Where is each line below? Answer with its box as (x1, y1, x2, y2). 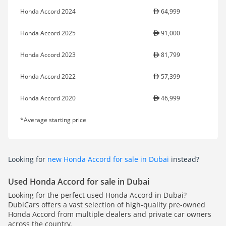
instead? (169, 154, 199, 164)
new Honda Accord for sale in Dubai (47, 154, 169, 164)
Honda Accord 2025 (20, 29, 76, 38)
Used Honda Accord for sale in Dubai (8, 176, 149, 188)
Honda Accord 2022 (20, 72, 76, 81)
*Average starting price (20, 116, 86, 125)
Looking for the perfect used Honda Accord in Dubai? (8, 190, 187, 200)
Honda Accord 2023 (20, 50, 76, 60)
